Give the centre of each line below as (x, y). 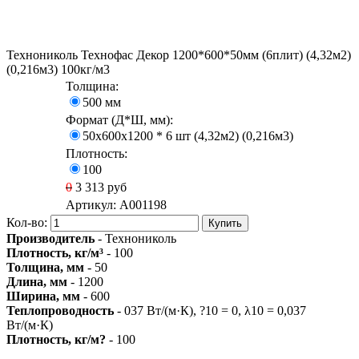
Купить (225, 224)
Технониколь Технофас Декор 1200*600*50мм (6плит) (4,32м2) (179, 55)
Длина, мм (37, 282)
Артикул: (93, 205)
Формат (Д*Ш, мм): (119, 120)
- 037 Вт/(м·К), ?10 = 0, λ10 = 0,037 (210, 311)
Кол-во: (28, 223)
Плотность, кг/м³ (55, 253)
